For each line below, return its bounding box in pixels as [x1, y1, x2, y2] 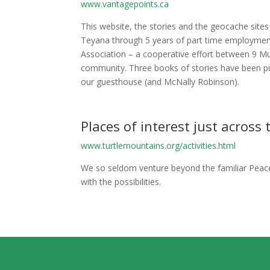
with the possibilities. [81, 175, 162, 187]
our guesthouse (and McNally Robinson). [81, 75, 240, 87]
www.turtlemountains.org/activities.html [81, 139, 236, 151]
